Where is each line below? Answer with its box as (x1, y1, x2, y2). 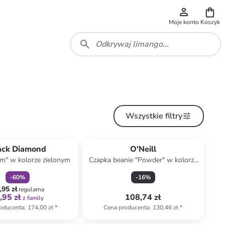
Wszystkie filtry (126, 110, 183, 122)
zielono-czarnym (118, 165, 169, 175)
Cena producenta (103, 203, 150, 211)
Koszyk (200, 18, 220, 26)
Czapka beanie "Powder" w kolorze (88, 155, 197, 165)
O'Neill (130, 144, 156, 155)
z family (22, 194, 44, 202)
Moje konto (169, 18, 199, 26)
